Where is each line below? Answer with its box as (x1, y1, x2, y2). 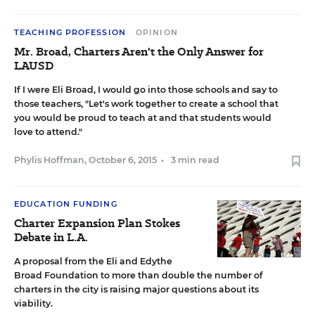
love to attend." (14, 127, 82, 137)
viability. (14, 298, 53, 309)
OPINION (136, 27, 178, 37)
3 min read (171, 155, 219, 165)
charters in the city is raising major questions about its (14, 284, 259, 295)
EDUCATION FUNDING (14, 199, 117, 209)
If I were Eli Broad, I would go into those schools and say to (14, 84, 278, 95)
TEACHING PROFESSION (14, 27, 126, 37)
